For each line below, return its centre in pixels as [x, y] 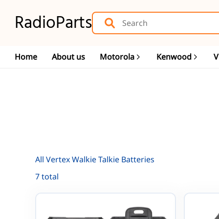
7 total [47, 176]
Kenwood [174, 56]
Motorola [117, 56]
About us [68, 56]
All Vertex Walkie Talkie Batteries [95, 159]
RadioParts [53, 22]
